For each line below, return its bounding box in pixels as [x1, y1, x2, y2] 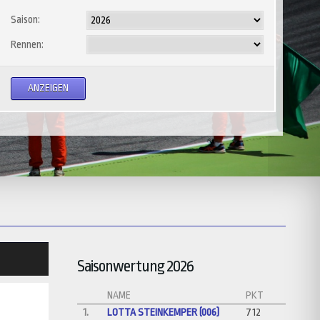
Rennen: [11, 39, 44, 51]
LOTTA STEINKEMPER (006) [106, 306, 219, 319]
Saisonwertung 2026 [77, 257, 194, 275]
